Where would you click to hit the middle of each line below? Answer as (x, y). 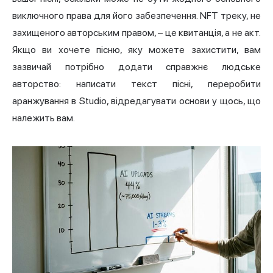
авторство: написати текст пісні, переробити (136, 84)
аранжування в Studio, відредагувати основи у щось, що (136, 101)
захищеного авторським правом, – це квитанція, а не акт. (136, 33)
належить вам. (44, 118)
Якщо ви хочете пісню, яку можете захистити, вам (136, 50)
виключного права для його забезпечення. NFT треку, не (136, 16)
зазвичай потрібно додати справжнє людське (136, 67)
